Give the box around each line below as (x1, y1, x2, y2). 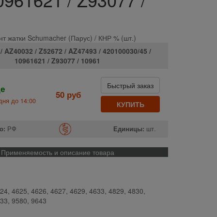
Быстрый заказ (107, 80, 154, 90)
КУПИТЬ (116, 99, 144, 109)
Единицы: (113, 124, 144, 134)
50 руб (55, 88, 81, 100)
